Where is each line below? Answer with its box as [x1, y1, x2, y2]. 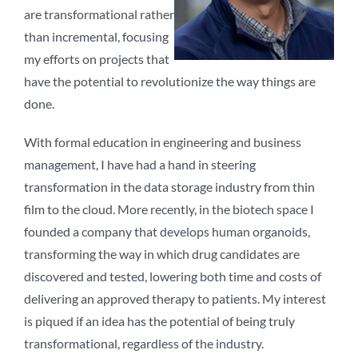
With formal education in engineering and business [24, 134, 301, 150]
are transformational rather [24, 6, 174, 22]
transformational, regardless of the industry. [24, 336, 264, 352]
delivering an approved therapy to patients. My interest [24, 291, 326, 307]
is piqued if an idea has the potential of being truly [24, 313, 295, 329]
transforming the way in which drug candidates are [24, 246, 300, 262]
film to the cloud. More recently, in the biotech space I [24, 201, 314, 217]
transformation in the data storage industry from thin [24, 179, 315, 195]
